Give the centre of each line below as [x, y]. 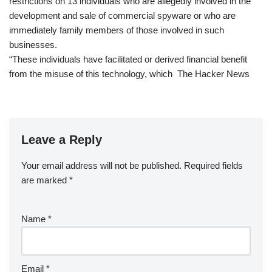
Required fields [213, 166]
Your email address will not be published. [101, 166]
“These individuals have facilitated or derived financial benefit [128, 59]
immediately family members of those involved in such [117, 30]
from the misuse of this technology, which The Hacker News [129, 74]
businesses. [33, 45]
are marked [45, 180]
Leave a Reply [62, 140]
